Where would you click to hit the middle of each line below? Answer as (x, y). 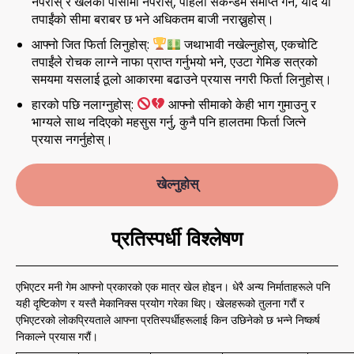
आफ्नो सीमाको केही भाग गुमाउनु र (241, 104)
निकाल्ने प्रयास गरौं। (57, 336)
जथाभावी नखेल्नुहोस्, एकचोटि (250, 44)
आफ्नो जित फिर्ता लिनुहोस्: (92, 44)
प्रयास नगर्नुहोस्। (72, 139)
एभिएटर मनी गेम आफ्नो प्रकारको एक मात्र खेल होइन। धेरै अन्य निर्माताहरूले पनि (173, 286)
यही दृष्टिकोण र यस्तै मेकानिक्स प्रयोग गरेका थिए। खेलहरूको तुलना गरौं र (160, 303)
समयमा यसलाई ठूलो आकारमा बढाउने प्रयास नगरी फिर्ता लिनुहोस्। (182, 79)
